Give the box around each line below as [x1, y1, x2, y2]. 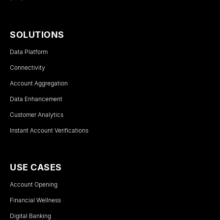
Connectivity [10, 63, 45, 71]
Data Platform [10, 48, 48, 55]
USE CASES [10, 162, 62, 172]
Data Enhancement [10, 95, 62, 103]
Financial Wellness [10, 196, 61, 204]
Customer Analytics [10, 110, 63, 118]
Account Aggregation [10, 79, 68, 87]
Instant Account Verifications [10, 126, 88, 134]
